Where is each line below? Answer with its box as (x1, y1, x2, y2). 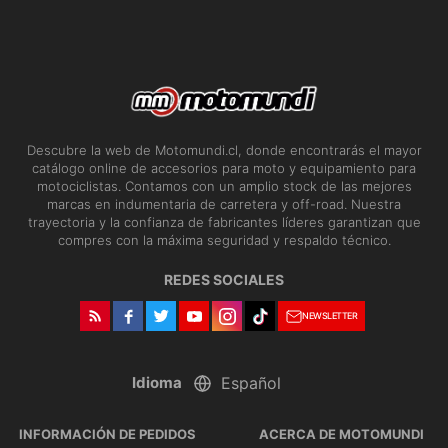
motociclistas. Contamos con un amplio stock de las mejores (36, 178, 412, 195)
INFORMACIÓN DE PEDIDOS (18, 426, 196, 443)
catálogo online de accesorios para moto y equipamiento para (32, 160, 416, 177)
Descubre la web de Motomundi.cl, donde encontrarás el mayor (26, 142, 422, 159)
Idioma (132, 373, 182, 393)
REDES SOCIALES (164, 271, 284, 289)
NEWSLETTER (302, 310, 357, 322)
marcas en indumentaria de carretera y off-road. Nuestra (47, 196, 401, 213)
